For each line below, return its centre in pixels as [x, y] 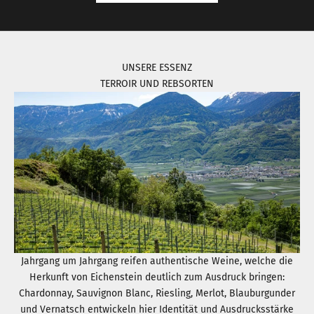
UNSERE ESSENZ [157, 68]
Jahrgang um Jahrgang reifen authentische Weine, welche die [157, 261]
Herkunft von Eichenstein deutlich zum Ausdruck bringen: [157, 278]
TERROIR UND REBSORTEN [157, 84]
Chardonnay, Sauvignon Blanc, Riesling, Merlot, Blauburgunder [157, 294]
